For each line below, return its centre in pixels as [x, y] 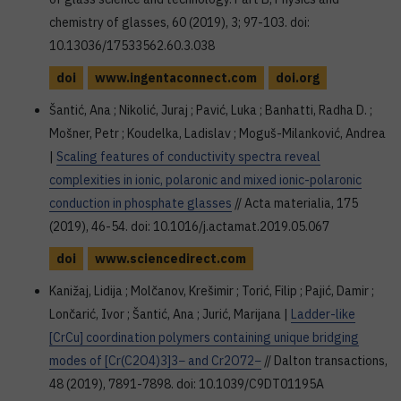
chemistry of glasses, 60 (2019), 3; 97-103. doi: [179, 22]
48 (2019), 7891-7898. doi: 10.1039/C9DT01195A [187, 384]
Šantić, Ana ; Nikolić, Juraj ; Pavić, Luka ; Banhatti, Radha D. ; [211, 110]
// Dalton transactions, [324, 361]
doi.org [298, 78]
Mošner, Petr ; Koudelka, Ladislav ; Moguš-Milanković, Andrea [218, 133]
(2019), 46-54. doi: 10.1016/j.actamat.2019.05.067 [189, 226]
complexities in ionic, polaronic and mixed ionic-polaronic [205, 180]
